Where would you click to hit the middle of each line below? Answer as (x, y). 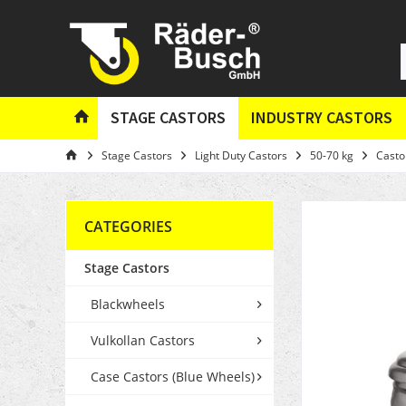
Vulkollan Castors (143, 341)
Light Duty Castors (241, 156)
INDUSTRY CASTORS (322, 117)
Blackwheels (128, 304)
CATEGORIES (128, 227)
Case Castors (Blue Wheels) (173, 377)
